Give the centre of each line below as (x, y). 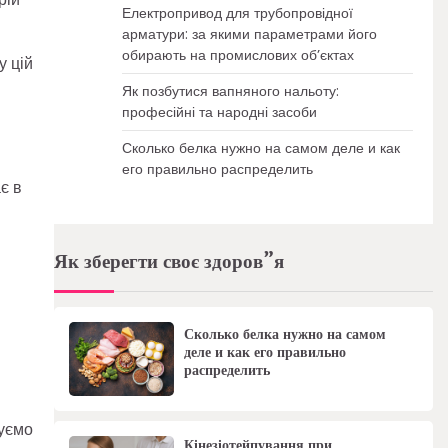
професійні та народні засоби (219, 112)
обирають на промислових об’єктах (237, 55)
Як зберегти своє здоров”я (168, 262)
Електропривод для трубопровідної (237, 13)
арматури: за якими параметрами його (249, 34)
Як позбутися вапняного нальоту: (230, 91)
